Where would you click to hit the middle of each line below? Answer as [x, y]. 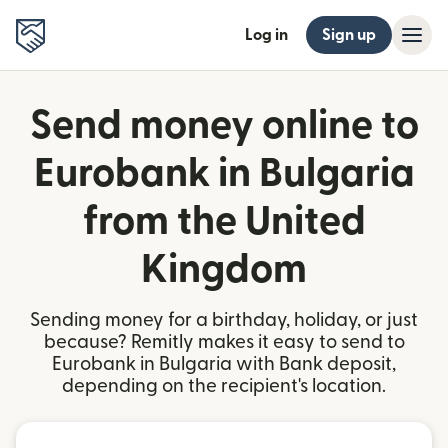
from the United [224, 222]
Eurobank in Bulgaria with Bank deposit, [224, 364]
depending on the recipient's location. [224, 386]
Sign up [349, 35]
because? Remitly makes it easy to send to [224, 342]
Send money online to [224, 126]
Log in [266, 35]
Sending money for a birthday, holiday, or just [224, 320]
